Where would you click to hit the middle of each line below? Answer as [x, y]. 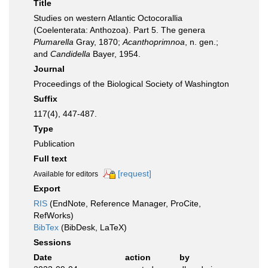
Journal [49, 69]
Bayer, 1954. [115, 54]
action [138, 258]
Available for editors [66, 174]
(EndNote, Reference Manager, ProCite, [124, 204]
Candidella [70, 54]
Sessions [52, 243]
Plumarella [54, 42]
